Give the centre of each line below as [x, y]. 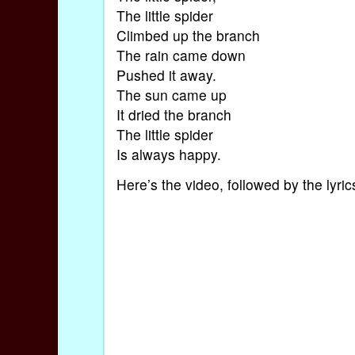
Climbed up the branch [188, 36]
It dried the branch [174, 115]
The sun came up [171, 95]
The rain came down [181, 55]
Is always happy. [168, 155]
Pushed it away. [166, 75]
